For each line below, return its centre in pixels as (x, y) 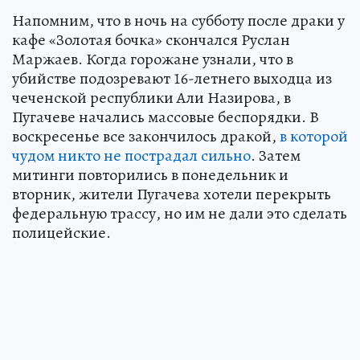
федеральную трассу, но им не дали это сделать (180, 213)
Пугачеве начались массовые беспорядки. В (166, 117)
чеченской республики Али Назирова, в (151, 97)
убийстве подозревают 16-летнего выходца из (172, 78)
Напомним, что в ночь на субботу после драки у (178, 20)
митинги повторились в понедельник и (150, 174)
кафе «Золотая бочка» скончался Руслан (151, 39)
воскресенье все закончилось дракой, (146, 136)
